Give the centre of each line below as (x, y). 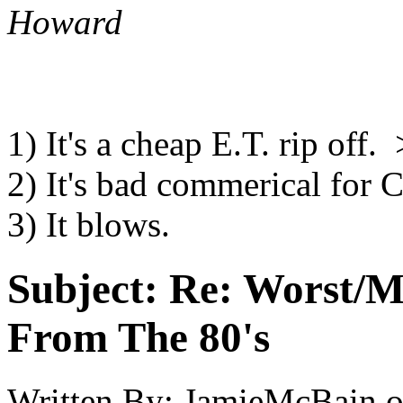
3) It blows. (89, 225)
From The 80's (139, 337)
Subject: (83, 288)
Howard (65, 22)
